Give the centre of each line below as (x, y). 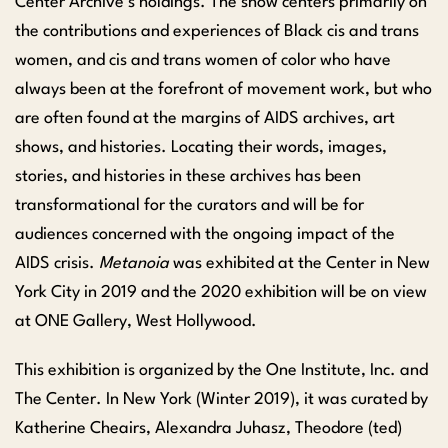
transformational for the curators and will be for (189, 205)
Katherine (52, 428)
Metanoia (134, 263)
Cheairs (118, 428)
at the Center (327, 263)
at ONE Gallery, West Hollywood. (136, 321)
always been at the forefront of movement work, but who (223, 89)
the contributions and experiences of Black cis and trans (217, 31)
